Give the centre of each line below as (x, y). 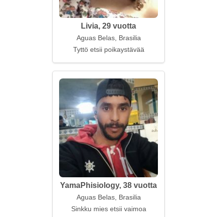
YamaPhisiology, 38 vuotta (108, 185)
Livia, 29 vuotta (108, 26)
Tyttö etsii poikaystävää (108, 49)
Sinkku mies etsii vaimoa (108, 209)
